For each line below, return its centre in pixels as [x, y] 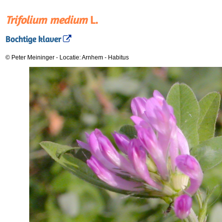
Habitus [118, 57]
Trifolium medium [46, 20]
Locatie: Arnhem [82, 57]
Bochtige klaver [33, 39]
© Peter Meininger [30, 57]
